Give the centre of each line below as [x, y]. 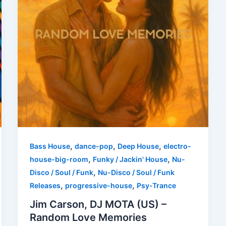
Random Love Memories [88, 218]
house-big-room [59, 159]
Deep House [138, 146]
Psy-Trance [156, 185]
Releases [45, 185]
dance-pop [94, 146]
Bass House [50, 146]
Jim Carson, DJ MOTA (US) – [98, 205]
